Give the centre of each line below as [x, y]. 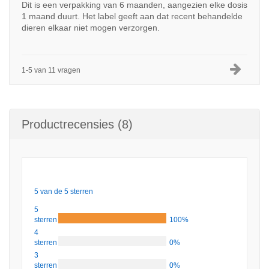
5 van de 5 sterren [64, 192]
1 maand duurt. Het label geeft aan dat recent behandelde [132, 16]
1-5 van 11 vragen [51, 70]
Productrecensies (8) [77, 124]
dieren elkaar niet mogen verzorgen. [91, 28]
